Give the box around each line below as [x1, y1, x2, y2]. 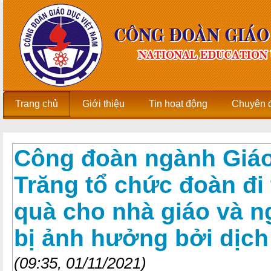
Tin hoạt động [149, 99, 207, 109]
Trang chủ [15, 99, 58, 109]
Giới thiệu [82, 99, 125, 109]
